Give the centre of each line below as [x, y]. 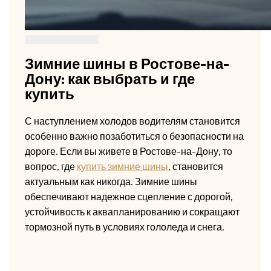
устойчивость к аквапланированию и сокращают [132, 211]
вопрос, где [51, 166]
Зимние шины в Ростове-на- [127, 63]
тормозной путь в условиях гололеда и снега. [124, 227]
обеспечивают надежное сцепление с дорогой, [129, 196]
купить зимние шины [122, 166]
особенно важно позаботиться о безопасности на [134, 136]
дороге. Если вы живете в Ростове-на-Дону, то [128, 151]
